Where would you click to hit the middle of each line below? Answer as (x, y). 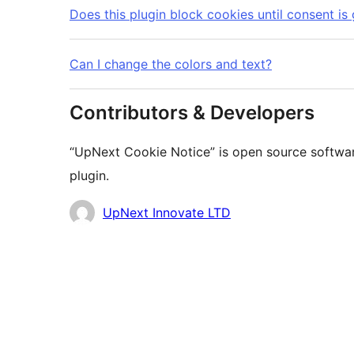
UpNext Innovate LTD (167, 213)
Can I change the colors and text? (171, 64)
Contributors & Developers (192, 113)
